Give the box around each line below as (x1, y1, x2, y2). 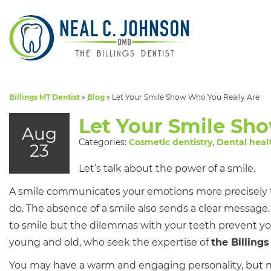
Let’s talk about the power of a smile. (79, 163, 255, 174)
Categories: (79, 137, 129, 148)
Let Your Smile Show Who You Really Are (112, 93, 260, 102)
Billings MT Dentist (9, 93, 80, 102)
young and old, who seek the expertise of (9, 237, 211, 248)
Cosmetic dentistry (129, 137, 212, 148)
